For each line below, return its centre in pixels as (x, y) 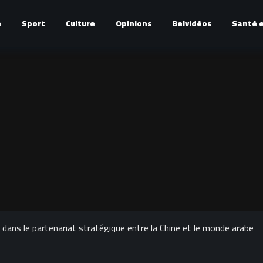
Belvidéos (192, 23)
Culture (80, 23)
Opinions (134, 23)
